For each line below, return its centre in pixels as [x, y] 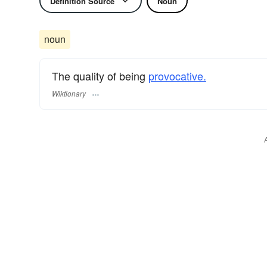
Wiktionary [69, 94]
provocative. [177, 76]
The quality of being [100, 76]
